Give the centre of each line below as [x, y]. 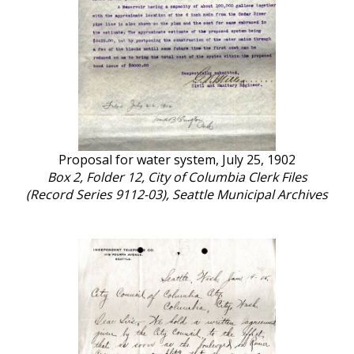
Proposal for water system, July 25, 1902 [177, 159]
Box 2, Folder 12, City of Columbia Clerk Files [177, 177]
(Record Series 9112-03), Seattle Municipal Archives [177, 194]
